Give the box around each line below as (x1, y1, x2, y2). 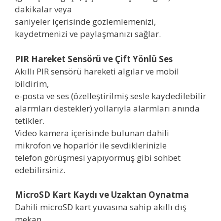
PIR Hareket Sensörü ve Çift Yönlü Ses (15, 53, 173, 65)
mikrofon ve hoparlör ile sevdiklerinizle (15, 139, 167, 151)
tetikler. (15, 114, 44, 126)
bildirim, (15, 77, 49, 89)
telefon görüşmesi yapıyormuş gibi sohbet (15, 151, 181, 163)
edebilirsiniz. (15, 164, 65, 176)
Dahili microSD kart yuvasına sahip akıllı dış (15, 201, 186, 213)
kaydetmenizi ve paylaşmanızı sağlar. (15, 28, 161, 39)
